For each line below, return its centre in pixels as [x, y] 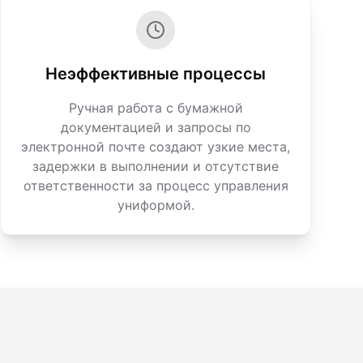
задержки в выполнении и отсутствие [156, 166]
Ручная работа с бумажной [156, 108]
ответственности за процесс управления [156, 186]
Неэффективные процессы [156, 74]
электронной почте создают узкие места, [156, 147]
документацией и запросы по [156, 127]
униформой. [156, 205]
